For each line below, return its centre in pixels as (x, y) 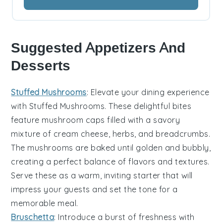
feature (27, 120)
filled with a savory (142, 120)
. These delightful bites (148, 106)
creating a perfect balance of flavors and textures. (110, 162)
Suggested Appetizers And (98, 48)
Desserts (41, 66)
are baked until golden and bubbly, (142, 148)
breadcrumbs (182, 134)
